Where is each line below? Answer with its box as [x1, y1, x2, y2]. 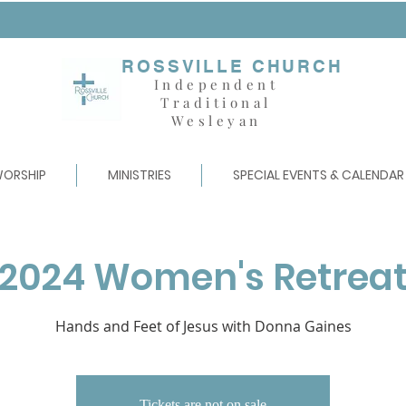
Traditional [160, 93, 272, 111]
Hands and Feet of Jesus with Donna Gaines [54, 316, 352, 336]
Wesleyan [170, 111, 262, 130]
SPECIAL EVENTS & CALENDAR [232, 166, 404, 184]
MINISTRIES [107, 166, 171, 184]
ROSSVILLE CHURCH [121, 56, 343, 76]
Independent [153, 75, 279, 93]
